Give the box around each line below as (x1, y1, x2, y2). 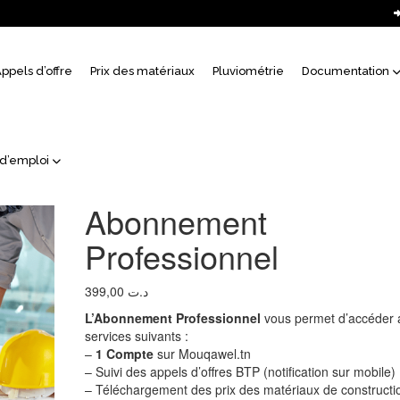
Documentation (301, 64, 389, 78)
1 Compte (95, 345, 154, 362)
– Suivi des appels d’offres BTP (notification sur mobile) (84, 362, 396, 380)
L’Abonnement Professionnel (84, 309, 261, 327)
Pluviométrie (212, 64, 284, 78)
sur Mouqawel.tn (153, 345, 251, 362)
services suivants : (84, 327, 188, 345)
